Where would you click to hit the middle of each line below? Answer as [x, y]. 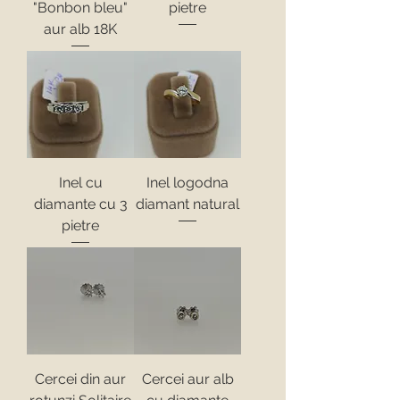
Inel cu [80, 182]
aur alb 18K [80, 29]
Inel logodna [187, 182]
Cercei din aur [80, 379]
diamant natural [187, 204]
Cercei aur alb [187, 379]
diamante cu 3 [80, 204]
